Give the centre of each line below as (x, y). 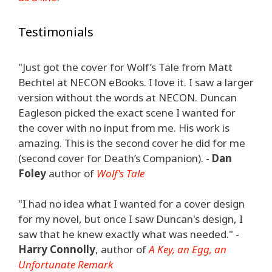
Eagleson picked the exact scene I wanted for (127, 112)
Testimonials (56, 32)
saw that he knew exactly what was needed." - (129, 234)
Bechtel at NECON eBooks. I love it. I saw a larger (136, 82)
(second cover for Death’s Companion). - (115, 158)
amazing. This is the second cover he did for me (132, 143)
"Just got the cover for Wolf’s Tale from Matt (125, 67)
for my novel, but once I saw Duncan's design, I (131, 219)
